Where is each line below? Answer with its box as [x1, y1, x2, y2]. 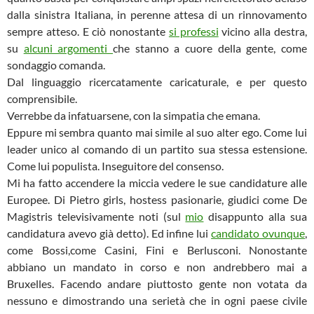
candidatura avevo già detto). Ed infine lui [7, 226, 212, 240]
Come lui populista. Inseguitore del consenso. [7, 159, 224, 172]
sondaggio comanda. [7, 58, 105, 71]
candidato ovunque [211, 226, 305, 240]
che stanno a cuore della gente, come [113, 41, 308, 55]
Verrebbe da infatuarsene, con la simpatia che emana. [7, 109, 260, 122]
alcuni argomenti [23, 41, 114, 55]
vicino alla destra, [218, 25, 308, 38]
